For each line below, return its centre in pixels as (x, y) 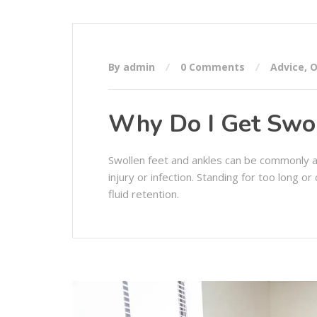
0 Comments (213, 67)
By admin (133, 67)
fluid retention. (144, 194)
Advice (287, 67)
